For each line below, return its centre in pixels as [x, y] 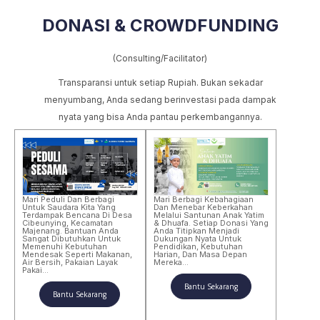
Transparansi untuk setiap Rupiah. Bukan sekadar [160, 82]
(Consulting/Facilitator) [160, 58]
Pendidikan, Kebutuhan [198, 246]
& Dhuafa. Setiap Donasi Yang [211, 222]
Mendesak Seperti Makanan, [77, 254]
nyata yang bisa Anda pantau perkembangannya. [160, 117]
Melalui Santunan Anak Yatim [209, 215]
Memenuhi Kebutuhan [65, 246]
